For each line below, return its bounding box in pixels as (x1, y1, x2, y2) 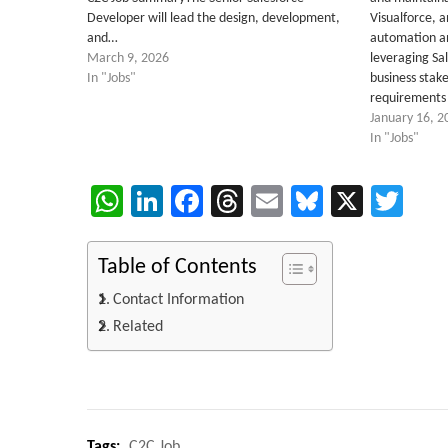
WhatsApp (123, 185, 260, 217)
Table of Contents (98, 257, 257, 278)
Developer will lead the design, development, (87, 11, 340, 26)
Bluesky (323, 185, 422, 217)
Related (113, 319, 164, 335)
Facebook (203, 185, 328, 217)
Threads (243, 185, 348, 217)
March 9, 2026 (87, 51, 169, 66)
